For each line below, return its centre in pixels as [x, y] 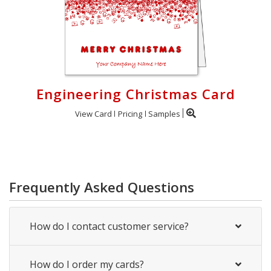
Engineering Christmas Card [135, 94]
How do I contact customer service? [109, 226]
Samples [164, 113]
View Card [93, 113]
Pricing [130, 113]
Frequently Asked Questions [102, 187]
